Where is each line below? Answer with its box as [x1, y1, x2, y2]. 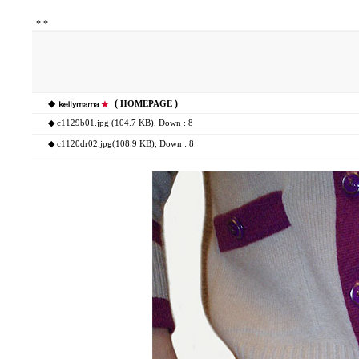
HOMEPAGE [120, 99, 172, 108]
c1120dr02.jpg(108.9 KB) [57, 139, 155, 148]
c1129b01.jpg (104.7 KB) [57, 119, 154, 127]
